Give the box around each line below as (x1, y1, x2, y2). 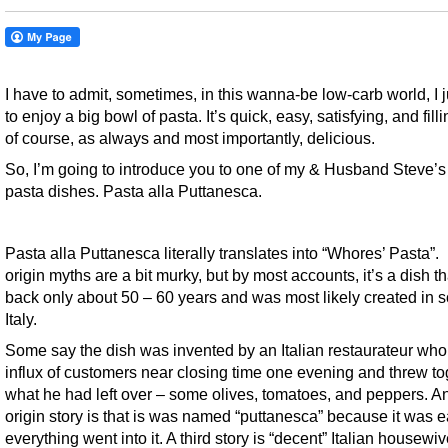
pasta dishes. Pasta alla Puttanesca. (5, 182, 262, 201)
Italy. (5, 310, 37, 329)
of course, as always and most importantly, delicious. (5, 129, 375, 148)
